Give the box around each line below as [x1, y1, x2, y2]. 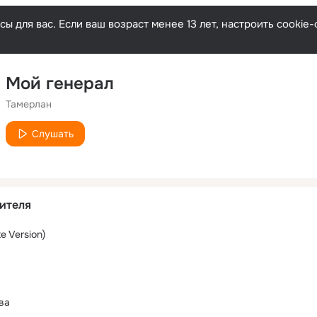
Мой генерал [6, 73, 114, 94]
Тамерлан [6, 98, 52, 110]
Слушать [32, 127, 74, 140]
